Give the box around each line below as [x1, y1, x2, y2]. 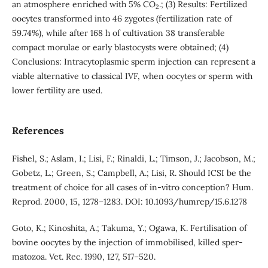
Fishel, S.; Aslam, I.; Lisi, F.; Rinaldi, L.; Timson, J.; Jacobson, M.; [11, 153, 255, 164]
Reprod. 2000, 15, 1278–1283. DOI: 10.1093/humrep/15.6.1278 [11, 196, 247, 207]
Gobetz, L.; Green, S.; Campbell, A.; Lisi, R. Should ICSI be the [11, 167, 251, 178]
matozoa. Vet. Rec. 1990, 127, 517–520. [11, 251, 156, 263]
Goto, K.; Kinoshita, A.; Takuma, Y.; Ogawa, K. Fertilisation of [11, 223, 247, 234]
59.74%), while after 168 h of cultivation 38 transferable [11, 27, 225, 38]
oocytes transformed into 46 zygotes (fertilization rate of [11, 13, 232, 24]
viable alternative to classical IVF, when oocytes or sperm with [11, 70, 252, 81]
